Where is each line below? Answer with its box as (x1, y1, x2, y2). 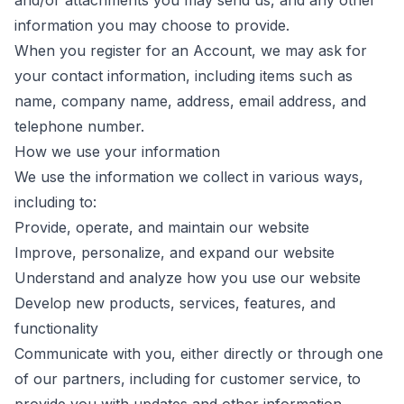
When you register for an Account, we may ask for (14, 41, 367, 60)
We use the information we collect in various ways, (14, 168, 363, 186)
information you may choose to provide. (14, 16, 289, 34)
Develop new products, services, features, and (14, 294, 335, 312)
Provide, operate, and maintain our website (14, 218, 309, 236)
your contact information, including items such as (14, 67, 353, 85)
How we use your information (14, 142, 220, 161)
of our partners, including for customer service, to (14, 370, 361, 388)
